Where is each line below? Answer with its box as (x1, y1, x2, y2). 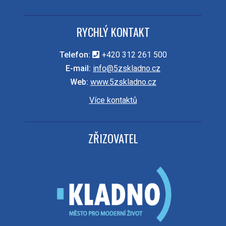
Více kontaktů (89, 95, 137, 105)
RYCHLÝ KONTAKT (76, 23, 150, 40)
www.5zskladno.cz (90, 77, 156, 87)
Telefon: (59, 50, 90, 60)
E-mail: (66, 64, 91, 74)
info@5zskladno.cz (93, 64, 160, 74)
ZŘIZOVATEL (88, 130, 138, 147)
